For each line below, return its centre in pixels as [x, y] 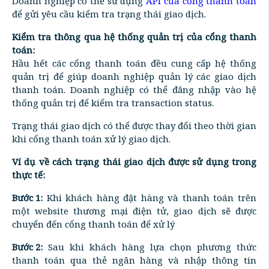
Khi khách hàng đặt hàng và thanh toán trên [150, 197]
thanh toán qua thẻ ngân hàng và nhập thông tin [134, 260]
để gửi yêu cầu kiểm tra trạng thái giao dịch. [109, 14]
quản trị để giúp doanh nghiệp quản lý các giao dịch [134, 76]
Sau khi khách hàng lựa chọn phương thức [150, 246]
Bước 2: [27, 246]
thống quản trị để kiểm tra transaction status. [113, 102]
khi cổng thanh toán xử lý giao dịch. [91, 138]
